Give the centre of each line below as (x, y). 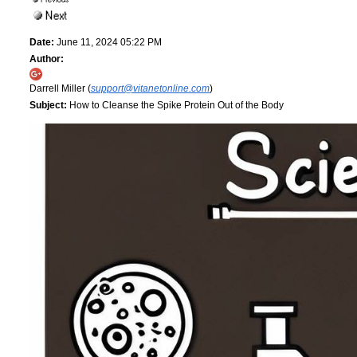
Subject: (48, 105)
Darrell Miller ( (60, 88)
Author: (47, 59)
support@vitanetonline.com (150, 88)
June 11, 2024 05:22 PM (108, 42)
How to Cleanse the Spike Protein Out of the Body (175, 105)
